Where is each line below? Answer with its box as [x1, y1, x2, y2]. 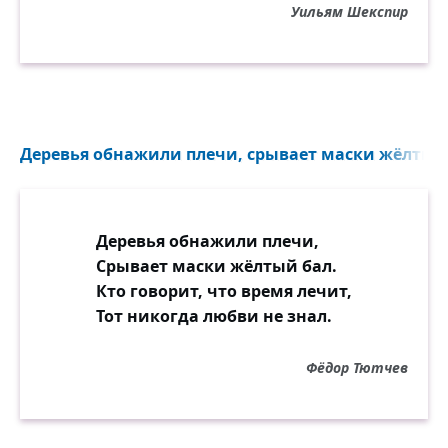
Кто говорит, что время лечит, [96, 280, 352, 302]
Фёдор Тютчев [306, 358, 408, 377]
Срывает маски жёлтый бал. [96, 255, 337, 277]
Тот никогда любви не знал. [96, 305, 332, 327]
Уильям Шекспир [291, 2, 408, 21]
